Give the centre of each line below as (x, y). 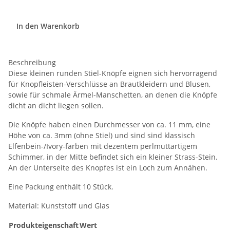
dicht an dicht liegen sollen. (57, 106)
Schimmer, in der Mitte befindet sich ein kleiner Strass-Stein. (113, 157)
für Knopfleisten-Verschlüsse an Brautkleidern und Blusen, (109, 84)
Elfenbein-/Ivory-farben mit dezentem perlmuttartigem (103, 146)
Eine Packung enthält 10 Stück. (61, 187)
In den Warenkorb (49, 26)
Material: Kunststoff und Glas (59, 206)
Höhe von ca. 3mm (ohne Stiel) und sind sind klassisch (102, 136)
